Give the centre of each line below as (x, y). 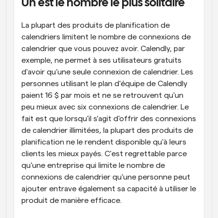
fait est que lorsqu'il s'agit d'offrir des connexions (109, 119)
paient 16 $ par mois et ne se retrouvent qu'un (102, 95)
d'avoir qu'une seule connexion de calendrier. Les (107, 72)
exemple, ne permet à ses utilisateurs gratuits (101, 60)
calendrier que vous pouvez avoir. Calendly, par (103, 49)
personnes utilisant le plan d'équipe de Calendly (104, 84)
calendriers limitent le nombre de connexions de (106, 37)
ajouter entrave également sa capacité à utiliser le (109, 189)
